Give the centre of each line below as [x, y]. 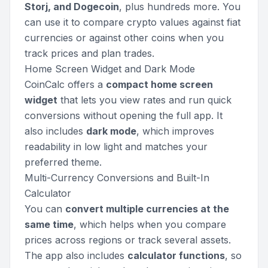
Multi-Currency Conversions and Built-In [117, 177]
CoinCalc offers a [65, 84]
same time [49, 224]
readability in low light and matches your [116, 146]
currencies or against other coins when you [124, 37]
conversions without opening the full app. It [124, 115]
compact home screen [159, 84]
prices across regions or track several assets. [128, 240]
